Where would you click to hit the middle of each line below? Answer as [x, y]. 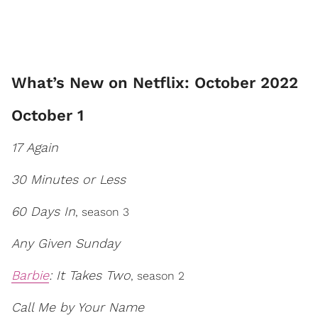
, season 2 [158, 276]
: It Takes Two [90, 275]
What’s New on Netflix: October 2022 [155, 83]
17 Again [35, 147]
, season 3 [102, 212]
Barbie [30, 275]
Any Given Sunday [66, 243]
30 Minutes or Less [68, 179]
